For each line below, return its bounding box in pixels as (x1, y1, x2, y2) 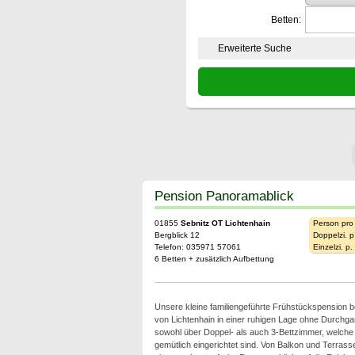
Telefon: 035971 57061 (154, 242, 241, 251)
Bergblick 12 (154, 231, 200, 239)
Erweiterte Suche (217, 43, 292, 54)
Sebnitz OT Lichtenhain (180, 219, 270, 227)
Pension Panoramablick (154, 188, 294, 204)
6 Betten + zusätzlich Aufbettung (154, 254, 274, 263)
